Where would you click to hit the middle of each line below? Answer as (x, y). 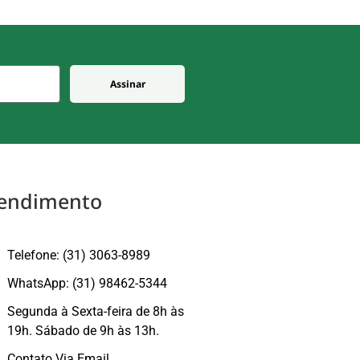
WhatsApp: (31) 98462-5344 (87, 283)
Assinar (127, 84)
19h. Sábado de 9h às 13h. (83, 330)
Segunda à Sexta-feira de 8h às (96, 311)
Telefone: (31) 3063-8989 (79, 255)
